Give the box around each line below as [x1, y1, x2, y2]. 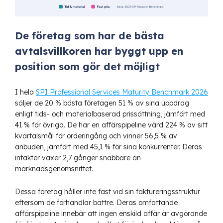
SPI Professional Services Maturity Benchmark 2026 [36, 87, 208, 97]
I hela [15, 87, 36, 97]
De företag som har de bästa [15, 29, 164, 42]
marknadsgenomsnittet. [15, 164, 93, 173]
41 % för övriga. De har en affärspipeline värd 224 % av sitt [15, 120, 208, 129]
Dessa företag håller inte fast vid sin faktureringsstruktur [15, 187, 200, 196]
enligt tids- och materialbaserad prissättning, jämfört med [15, 109, 205, 118]
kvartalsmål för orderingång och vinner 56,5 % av [15, 131, 177, 140]
